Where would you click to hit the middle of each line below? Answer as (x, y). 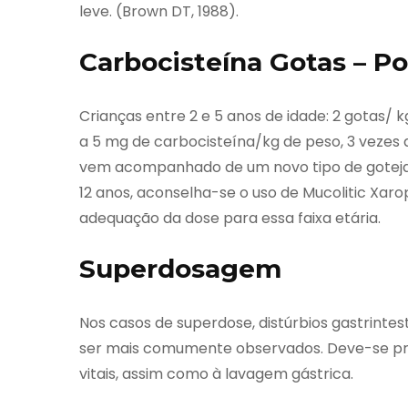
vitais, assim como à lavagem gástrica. (216, 373)
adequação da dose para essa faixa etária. (230, 218)
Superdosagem (180, 268)
